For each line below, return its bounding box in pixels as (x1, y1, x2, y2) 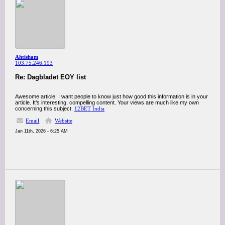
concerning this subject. (15, 105, 74, 111)
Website (54, 118, 72, 124)
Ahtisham (15, 54, 38, 60)
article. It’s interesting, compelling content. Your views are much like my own (15, 99, 199, 105)
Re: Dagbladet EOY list (15, 73, 86, 81)
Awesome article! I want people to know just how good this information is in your (15, 93, 208, 99)
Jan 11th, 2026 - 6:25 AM (15, 129, 68, 134)
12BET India (74, 105, 104, 111)
